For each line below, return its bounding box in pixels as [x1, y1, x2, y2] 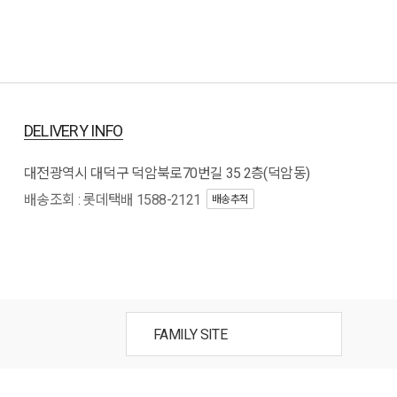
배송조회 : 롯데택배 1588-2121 [23, 191, 201, 208]
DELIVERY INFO [23, 121, 123, 140]
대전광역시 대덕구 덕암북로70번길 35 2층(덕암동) [23, 165, 310, 182]
